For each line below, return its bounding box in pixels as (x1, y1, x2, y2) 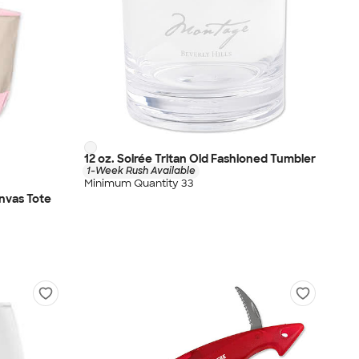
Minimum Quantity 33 (84, 176, 194, 190)
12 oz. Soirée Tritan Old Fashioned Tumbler (84, 151, 316, 166)
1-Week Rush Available (87, 163, 196, 177)
